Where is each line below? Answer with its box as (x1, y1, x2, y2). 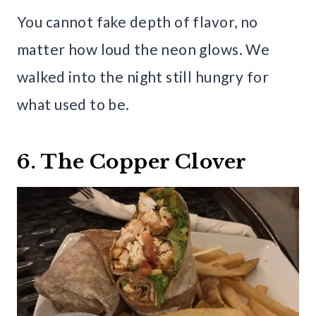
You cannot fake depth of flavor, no (17, 13, 258, 31)
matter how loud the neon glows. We (17, 40, 270, 59)
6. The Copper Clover (17, 150, 247, 175)
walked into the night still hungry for (17, 68, 269, 86)
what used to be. (17, 95, 130, 114)
